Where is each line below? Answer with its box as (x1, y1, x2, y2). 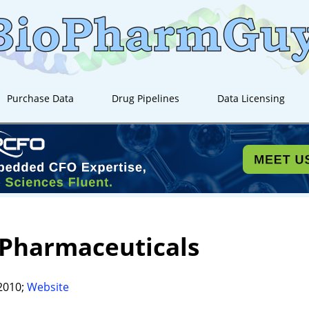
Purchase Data (7, 92, 74, 105)
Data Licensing (217, 92, 286, 105)
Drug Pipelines (112, 92, 180, 105)
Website (27, 279, 69, 295)
